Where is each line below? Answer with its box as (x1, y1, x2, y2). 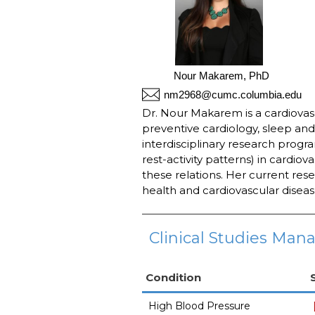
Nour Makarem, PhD (174, 70, 270, 82)
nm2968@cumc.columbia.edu (163, 88, 302, 101)
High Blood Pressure (148, 300, 250, 313)
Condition (145, 271, 201, 285)
